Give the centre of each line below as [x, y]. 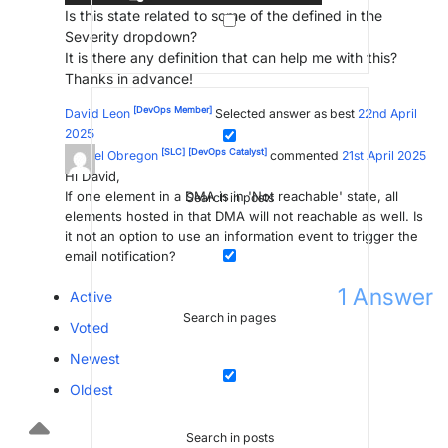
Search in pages [229, 318]
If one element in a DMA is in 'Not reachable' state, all [231, 196]
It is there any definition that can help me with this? [231, 58]
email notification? [120, 256]
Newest [95, 358]
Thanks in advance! [129, 79]
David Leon [97, 114]
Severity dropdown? [131, 37]
